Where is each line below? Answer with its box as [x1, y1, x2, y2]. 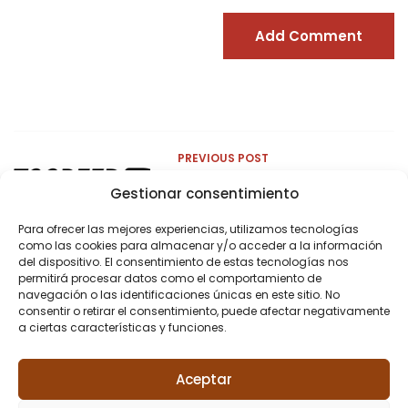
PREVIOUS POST [178, 149, 269, 166]
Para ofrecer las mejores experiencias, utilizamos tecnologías [18, 221, 359, 237]
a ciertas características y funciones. [18, 320, 227, 335]
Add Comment [255, 25, 362, 46]
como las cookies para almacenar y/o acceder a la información [18, 238, 382, 253]
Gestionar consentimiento [109, 184, 299, 203]
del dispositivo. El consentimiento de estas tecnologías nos [18, 254, 349, 270]
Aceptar [176, 369, 232, 389]
